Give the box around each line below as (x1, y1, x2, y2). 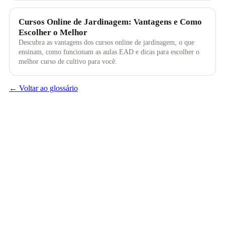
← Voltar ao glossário (9, 83, 78, 92)
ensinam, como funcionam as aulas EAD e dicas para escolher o (19, 48, 200, 56)
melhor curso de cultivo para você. (19, 57, 118, 66)
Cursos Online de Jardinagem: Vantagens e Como (19, 17, 202, 27)
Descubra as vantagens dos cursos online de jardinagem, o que (19, 38, 195, 47)
